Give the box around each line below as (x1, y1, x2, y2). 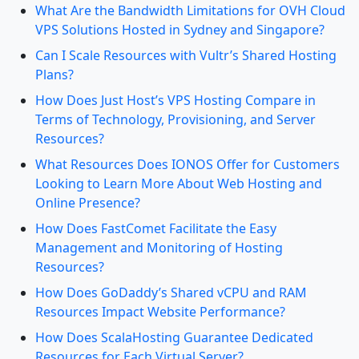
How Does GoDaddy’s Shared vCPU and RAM (35, 284, 307, 301)
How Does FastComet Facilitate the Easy (35, 220, 276, 237)
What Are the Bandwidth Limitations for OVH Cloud (35, 2, 345, 19)
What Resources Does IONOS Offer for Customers (35, 155, 340, 173)
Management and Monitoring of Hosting (35, 239, 283, 256)
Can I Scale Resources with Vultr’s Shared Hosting (35, 46, 337, 64)
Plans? (35, 66, 74, 83)
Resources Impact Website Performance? (35, 303, 285, 321)
